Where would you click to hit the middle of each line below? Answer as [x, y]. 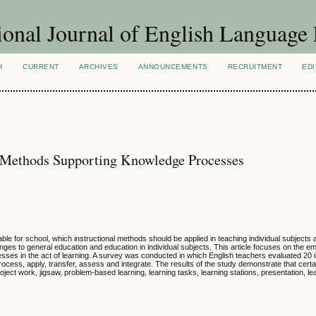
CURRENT [41, 67]
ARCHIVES [98, 67]
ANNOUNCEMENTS [173, 67]
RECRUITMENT [255, 67]
